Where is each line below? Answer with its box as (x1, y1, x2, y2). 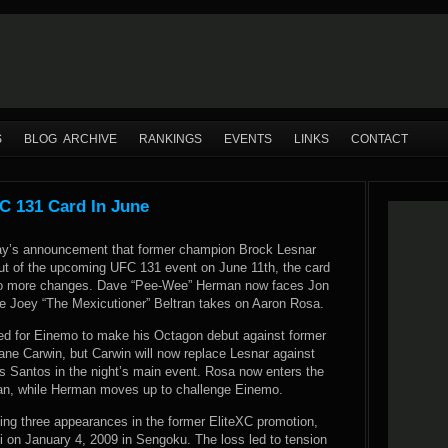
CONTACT (351, 132, 408, 146)
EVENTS (224, 132, 272, 146)
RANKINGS (139, 132, 202, 146)
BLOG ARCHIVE (24, 132, 117, 146)
